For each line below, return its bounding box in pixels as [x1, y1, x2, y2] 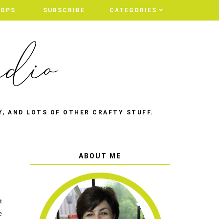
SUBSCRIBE [43, 7, 85, 14]
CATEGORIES [109, 7, 157, 14]
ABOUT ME [78, 152, 121, 160]
